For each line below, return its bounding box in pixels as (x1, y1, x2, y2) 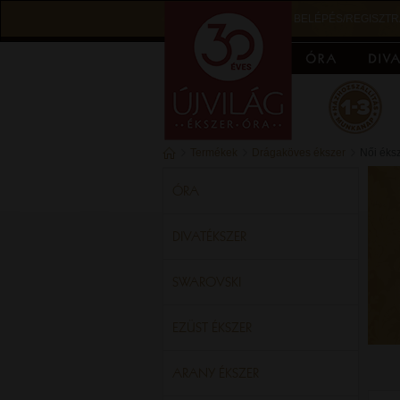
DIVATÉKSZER (172, 228, 246, 245)
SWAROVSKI (172, 273, 241, 290)
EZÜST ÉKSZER (172, 319, 252, 336)
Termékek (190, 146, 237, 159)
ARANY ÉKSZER (172, 364, 259, 381)
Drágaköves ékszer (252, 146, 346, 159)
